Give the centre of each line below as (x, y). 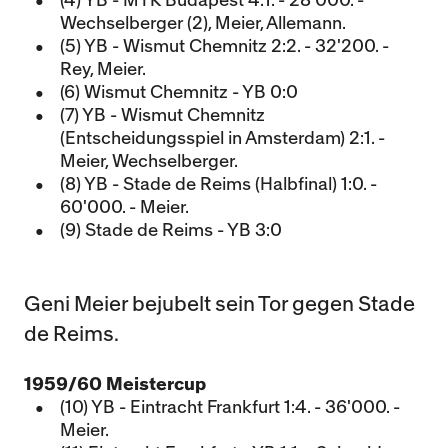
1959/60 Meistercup (115, 384)
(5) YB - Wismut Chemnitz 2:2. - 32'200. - (224, 46)
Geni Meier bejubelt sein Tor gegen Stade (219, 304)
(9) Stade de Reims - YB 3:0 (171, 230)
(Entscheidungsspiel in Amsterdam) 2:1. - (222, 138)
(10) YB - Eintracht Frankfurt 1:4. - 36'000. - (230, 407)
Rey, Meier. (103, 69)
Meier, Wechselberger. (149, 161)
